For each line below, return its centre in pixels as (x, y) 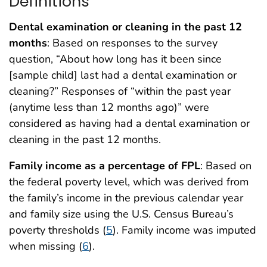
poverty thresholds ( (58, 230)
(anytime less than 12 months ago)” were (109, 107)
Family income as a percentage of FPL (105, 165)
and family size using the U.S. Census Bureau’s (121, 214)
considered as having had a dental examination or (129, 123)
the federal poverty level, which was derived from (129, 181)
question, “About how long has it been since (115, 59)
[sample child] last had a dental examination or (123, 75)
